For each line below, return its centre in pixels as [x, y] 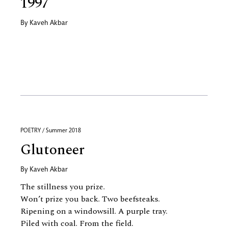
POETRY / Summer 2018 [51, 131]
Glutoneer [52, 150]
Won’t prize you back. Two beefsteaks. [90, 199]
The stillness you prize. [63, 187]
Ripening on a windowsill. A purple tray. [94, 211]
